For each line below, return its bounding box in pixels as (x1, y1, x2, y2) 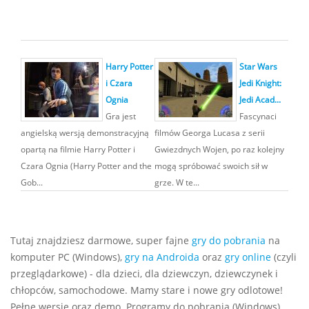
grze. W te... (154, 177, 199, 188)
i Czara (106, 77, 132, 88)
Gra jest (106, 110, 136, 121)
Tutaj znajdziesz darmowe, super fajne (10, 234, 192, 247)
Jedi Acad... (239, 94, 281, 105)
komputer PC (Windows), (10, 250, 125, 263)
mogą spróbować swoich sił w (154, 160, 268, 171)
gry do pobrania (192, 234, 266, 247)
